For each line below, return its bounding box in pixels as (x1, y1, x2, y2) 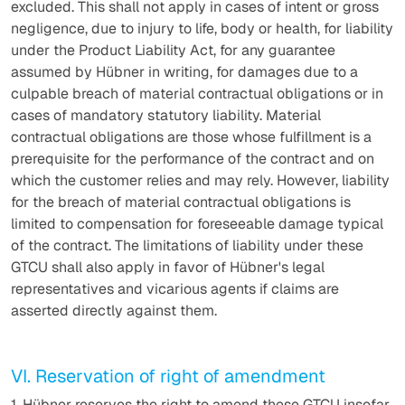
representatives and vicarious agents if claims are (11, 279, 339, 298)
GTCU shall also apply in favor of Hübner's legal (11, 258, 325, 277)
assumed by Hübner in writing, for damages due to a (11, 62, 358, 81)
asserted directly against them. (11, 301, 217, 320)
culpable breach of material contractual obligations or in (11, 84, 383, 103)
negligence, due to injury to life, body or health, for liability (11, 19, 393, 38)
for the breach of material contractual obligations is (11, 193, 351, 212)
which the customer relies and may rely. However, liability (11, 171, 390, 190)
